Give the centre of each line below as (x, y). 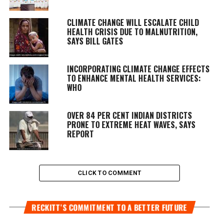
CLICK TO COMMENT (109, 173)
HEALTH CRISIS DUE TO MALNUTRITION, (132, 32)
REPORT (80, 134)
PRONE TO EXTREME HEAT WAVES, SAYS (131, 124)
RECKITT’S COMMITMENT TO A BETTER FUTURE (109, 207)
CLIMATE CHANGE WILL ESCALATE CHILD (133, 22)
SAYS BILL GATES (95, 41)
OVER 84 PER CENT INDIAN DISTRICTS (129, 115)
